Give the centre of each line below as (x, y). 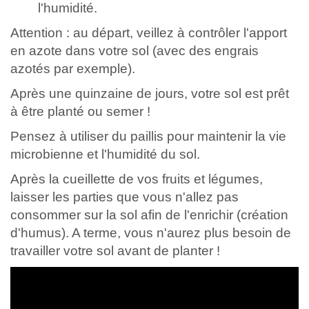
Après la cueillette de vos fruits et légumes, (137, 179)
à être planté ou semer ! (80, 111)
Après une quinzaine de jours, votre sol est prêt (150, 93)
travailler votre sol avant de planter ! (115, 250)
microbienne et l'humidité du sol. (107, 154)
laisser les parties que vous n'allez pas (124, 197)
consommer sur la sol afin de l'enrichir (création (149, 215)
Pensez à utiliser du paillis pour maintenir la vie (148, 136)
